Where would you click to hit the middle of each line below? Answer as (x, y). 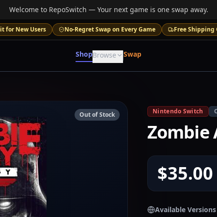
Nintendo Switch (178, 111)
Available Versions (186, 209)
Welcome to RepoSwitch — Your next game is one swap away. (108, 9)
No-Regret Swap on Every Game (110, 29)
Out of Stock (97, 115)
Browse (104, 55)
